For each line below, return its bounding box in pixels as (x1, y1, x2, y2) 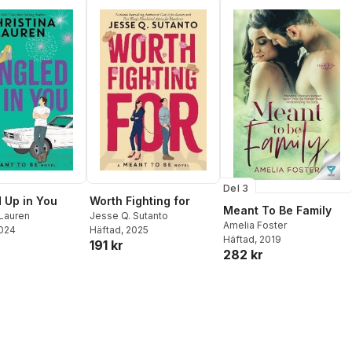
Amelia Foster (223, 219, 287, 232)
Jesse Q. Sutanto (90, 210, 168, 222)
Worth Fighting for (90, 194, 190, 208)
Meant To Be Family (223, 203, 332, 218)
